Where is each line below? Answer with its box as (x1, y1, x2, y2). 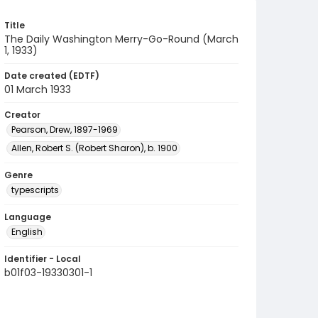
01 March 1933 (4, 82, 71, 97)
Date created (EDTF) (4, 70, 99, 82)
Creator (4, 109, 40, 121)
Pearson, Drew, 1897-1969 (11, 124, 118, 136)
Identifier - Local (4, 253, 81, 265)
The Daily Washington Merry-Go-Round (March (4, 32, 238, 46)
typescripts (11, 184, 59, 196)
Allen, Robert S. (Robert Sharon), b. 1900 (11, 142, 177, 154)
